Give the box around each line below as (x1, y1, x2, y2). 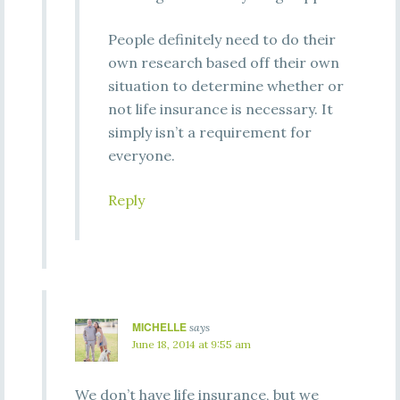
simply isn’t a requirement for (107, 123, 312, 141)
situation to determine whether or (107, 77, 344, 95)
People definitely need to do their (107, 30, 336, 48)
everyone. (107, 146, 175, 164)
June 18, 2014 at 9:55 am (131, 337, 251, 351)
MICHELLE (131, 319, 187, 335)
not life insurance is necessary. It (107, 100, 333, 118)
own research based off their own (107, 54, 339, 71)
